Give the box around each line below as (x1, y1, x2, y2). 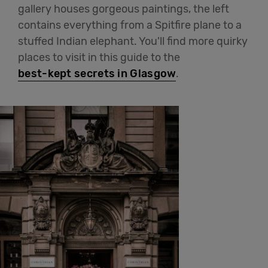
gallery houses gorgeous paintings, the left (18, 2, 229, 16)
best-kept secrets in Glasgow (18, 67, 176, 81)
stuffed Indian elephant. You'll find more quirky (18, 35, 248, 48)
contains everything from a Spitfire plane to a (18, 19, 242, 32)
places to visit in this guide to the (18, 51, 180, 65)
